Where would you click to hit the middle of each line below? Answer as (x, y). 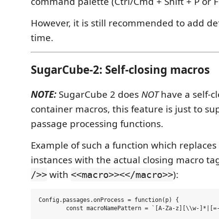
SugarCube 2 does (99, 94)
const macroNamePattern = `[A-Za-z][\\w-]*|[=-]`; (52, 208)
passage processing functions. (97, 123)
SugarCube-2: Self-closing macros (120, 70)
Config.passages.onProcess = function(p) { (109, 200)
